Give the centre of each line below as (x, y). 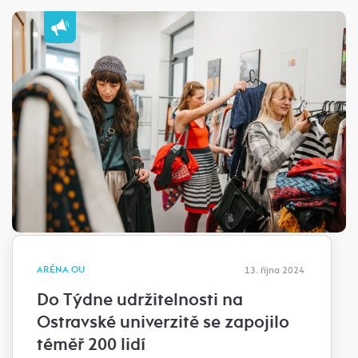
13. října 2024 (274, 270)
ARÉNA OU (61, 270)
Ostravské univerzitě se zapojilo (163, 322)
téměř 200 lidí (91, 345)
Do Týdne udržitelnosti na (140, 300)
